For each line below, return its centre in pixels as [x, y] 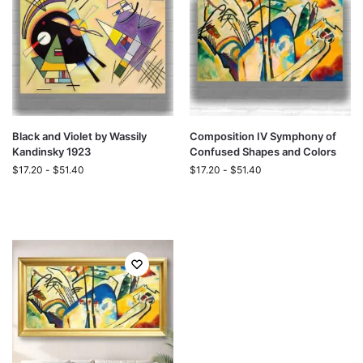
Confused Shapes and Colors [263, 152]
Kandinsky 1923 [51, 152]
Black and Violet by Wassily [79, 136]
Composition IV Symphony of [263, 136]
